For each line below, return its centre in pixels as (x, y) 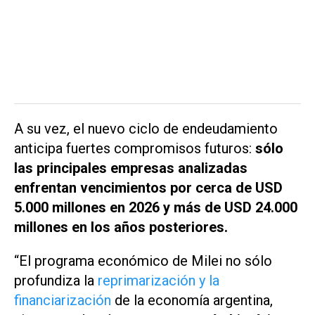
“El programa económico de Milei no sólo (143, 261)
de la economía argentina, (192, 301)
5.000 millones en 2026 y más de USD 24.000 (156, 207)
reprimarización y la (159, 281)
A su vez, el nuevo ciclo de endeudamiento (146, 128)
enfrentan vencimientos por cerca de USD (148, 187)
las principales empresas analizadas (131, 168)
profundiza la (56, 281)
